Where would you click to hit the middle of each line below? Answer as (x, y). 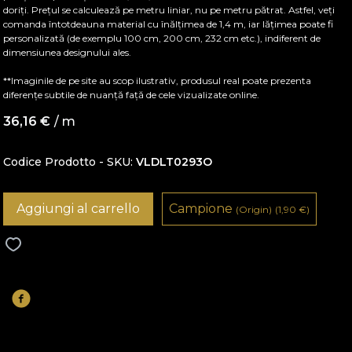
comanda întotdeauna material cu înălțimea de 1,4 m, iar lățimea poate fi (169, 24)
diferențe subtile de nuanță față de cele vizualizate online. (132, 95)
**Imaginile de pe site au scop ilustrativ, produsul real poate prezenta (158, 81)
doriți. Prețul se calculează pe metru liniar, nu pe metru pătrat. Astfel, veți (169, 10)
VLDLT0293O (174, 162)
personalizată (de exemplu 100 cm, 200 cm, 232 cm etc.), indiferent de (162, 38)
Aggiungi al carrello (79, 209)
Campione (203, 209)
